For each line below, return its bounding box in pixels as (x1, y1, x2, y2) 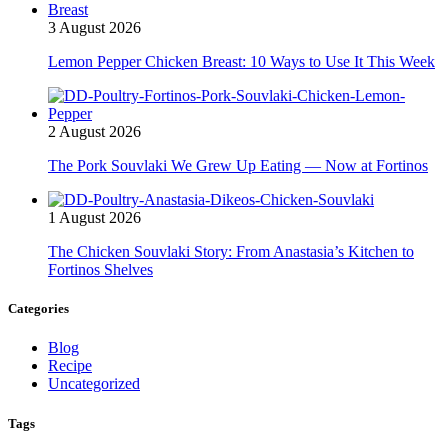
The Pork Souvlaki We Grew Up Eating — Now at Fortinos (48, 157, 428, 175)
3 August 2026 (48, 19, 141, 37)
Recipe (48, 357, 92, 375)
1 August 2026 (48, 209, 141, 227)
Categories (8, 301, 69, 317)
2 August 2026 (48, 123, 141, 141)
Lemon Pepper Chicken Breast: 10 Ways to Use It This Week (48, 53, 435, 71)
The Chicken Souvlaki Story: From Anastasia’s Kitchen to (48, 243, 414, 261)
